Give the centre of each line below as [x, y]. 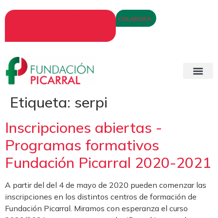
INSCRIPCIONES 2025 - [60, 26]
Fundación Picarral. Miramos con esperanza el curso [96, 209]
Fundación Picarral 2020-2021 [108, 163]
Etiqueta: [42, 102]
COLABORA [135, 19]
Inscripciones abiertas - [83, 128]
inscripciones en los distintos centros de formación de [101, 197]
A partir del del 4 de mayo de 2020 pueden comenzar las [106, 185]
